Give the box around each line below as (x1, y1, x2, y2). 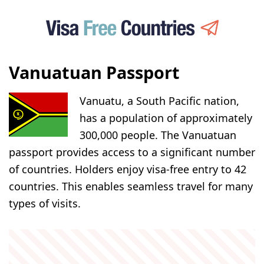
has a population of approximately (80, 111, 252, 126)
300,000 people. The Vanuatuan (80, 128, 236, 143)
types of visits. (9, 196, 81, 211)
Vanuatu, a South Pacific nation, (80, 94, 239, 108)
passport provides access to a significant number (9, 145, 255, 160)
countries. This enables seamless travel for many (9, 179, 253, 194)
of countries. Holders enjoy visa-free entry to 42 (9, 162, 246, 177)
